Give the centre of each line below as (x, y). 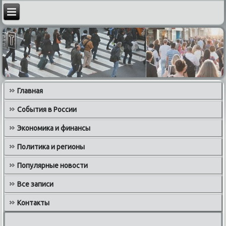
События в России (47, 109)
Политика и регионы (51, 147)
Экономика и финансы (54, 128)
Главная (30, 91)
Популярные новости (53, 165)
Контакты (34, 203)
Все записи (36, 184)
